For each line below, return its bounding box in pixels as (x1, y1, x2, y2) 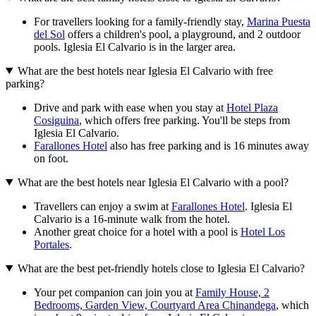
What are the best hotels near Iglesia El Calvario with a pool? (17, 176, 288, 188)
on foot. (34, 152, 68, 164)
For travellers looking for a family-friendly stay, (34, 15, 247, 28)
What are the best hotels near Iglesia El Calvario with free (17, 64, 273, 77)
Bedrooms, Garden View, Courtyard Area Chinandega (34, 298, 276, 311)
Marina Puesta (247, 15, 310, 28)
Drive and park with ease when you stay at (34, 101, 226, 114)
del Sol (34, 28, 65, 40)
